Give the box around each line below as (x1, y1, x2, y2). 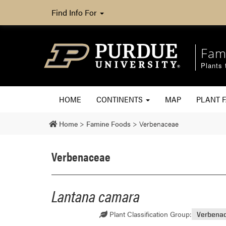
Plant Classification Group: (107, 208, 192, 219)
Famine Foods (86, 118, 131, 129)
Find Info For (51, 7, 99, 18)
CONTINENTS (96, 93, 145, 105)
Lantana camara (51, 184, 140, 207)
